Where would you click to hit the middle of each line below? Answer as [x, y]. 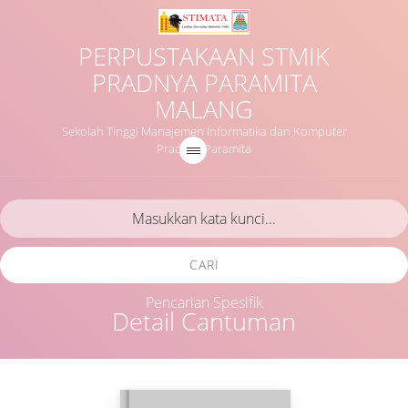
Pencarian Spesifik [204, 302]
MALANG [204, 109]
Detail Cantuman [204, 321]
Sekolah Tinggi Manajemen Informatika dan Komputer [204, 131]
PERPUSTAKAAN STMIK [204, 56]
